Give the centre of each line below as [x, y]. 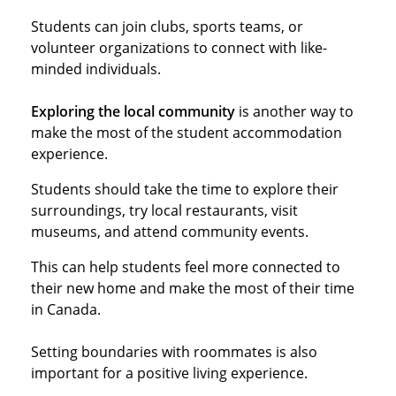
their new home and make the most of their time [193, 288]
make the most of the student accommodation [187, 132]
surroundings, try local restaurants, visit [164, 210]
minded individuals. [96, 69]
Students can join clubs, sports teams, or [167, 26]
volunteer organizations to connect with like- [179, 47]
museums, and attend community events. [170, 231]
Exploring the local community [133, 111]
